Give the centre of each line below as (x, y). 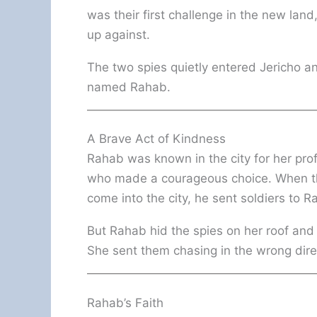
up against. (119, 34)
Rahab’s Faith (125, 302)
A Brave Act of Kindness (156, 139)
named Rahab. (129, 87)
